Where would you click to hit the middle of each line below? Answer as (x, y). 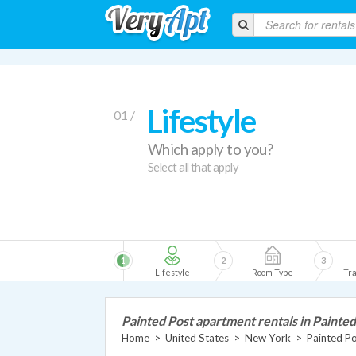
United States (197, 338)
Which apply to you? (211, 149)
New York (268, 338)
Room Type (273, 272)
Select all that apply (193, 167)
